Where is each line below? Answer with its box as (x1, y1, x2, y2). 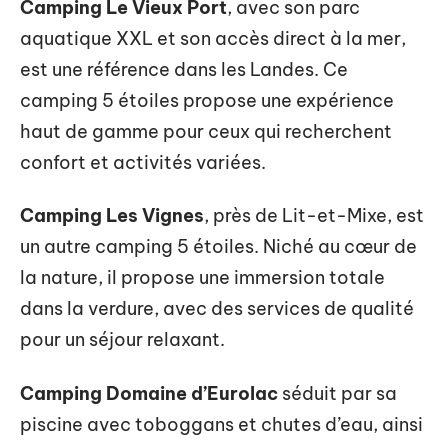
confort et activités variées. (20, 150, 266, 174)
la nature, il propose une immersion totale (20, 266, 385, 289)
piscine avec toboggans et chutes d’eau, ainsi (20, 412, 423, 436)
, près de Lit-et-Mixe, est (204, 204, 424, 227)
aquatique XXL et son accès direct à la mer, (20, 26, 406, 50)
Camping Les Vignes (20, 204, 204, 227)
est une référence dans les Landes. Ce (20, 57, 348, 81)
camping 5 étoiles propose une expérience (20, 88, 394, 112)
